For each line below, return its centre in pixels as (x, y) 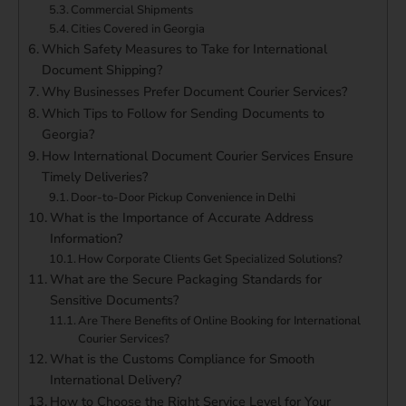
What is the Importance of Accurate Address (181, 218)
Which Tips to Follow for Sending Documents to (183, 114)
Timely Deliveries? (94, 177)
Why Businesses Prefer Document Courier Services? (194, 92)
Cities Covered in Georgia (138, 29)
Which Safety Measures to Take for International (184, 49)
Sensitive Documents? (114, 300)
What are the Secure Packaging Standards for (185, 280)
